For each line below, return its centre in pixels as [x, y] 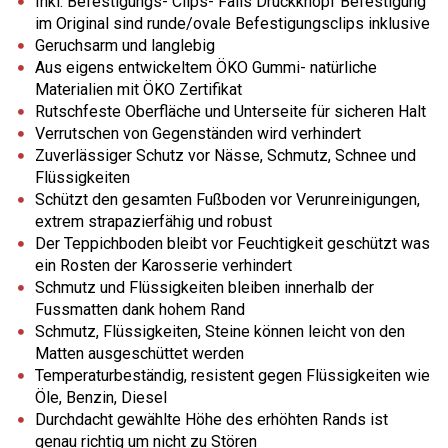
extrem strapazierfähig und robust [153, 221]
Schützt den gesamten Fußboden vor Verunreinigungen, [227, 199]
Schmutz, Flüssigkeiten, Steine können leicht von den [220, 331]
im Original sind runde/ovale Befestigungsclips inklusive [232, 23]
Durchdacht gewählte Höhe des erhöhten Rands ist [211, 419]
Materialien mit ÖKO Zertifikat [138, 89]
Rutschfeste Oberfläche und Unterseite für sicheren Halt [230, 111]
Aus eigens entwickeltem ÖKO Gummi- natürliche [206, 67]
